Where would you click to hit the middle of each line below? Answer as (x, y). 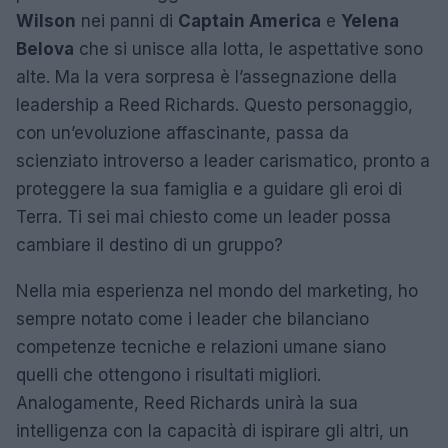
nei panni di (127, 20)
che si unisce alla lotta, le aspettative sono (248, 48)
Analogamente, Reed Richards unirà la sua (187, 402)
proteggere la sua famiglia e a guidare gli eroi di (209, 188)
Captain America (249, 20)
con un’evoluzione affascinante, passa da (182, 132)
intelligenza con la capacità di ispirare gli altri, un (212, 430)
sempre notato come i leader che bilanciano (192, 318)
